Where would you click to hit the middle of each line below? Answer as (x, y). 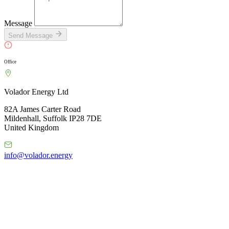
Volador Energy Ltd (36, 91)
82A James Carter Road (42, 109)
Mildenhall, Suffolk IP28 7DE (53, 118)
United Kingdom (31, 127)
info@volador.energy (38, 155)
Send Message (31, 35)
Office (10, 62)
